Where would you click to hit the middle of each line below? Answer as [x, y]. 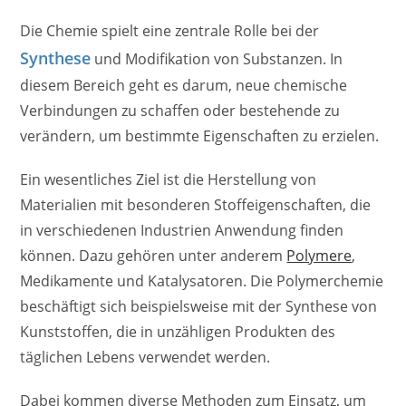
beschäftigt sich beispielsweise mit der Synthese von [199, 307]
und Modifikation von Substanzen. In [217, 59]
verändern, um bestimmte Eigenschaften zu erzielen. [200, 136]
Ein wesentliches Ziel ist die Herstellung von [169, 180]
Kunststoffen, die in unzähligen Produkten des [178, 332]
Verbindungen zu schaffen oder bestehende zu [180, 111]
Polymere [319, 256]
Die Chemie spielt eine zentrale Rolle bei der [170, 31]
